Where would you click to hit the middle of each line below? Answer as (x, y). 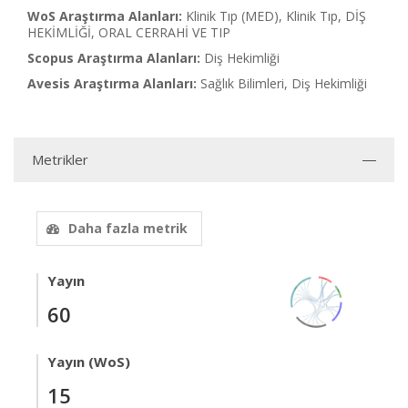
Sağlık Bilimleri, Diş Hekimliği (284, 83)
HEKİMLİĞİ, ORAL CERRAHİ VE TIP (129, 32)
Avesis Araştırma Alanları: (112, 83)
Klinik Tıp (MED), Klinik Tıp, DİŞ (276, 16)
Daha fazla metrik (128, 228)
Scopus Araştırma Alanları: (114, 58)
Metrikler (60, 159)
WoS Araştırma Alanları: (105, 16)
